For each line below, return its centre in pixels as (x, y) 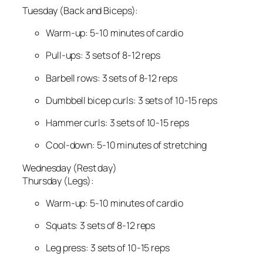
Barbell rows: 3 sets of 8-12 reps (112, 78)
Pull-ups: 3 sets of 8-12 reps (103, 55)
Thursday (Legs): (58, 181)
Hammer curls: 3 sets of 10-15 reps (117, 123)
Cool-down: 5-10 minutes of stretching (127, 145)
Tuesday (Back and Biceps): (80, 10)
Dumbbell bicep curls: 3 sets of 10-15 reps (131, 100)
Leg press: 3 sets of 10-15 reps (108, 248)
